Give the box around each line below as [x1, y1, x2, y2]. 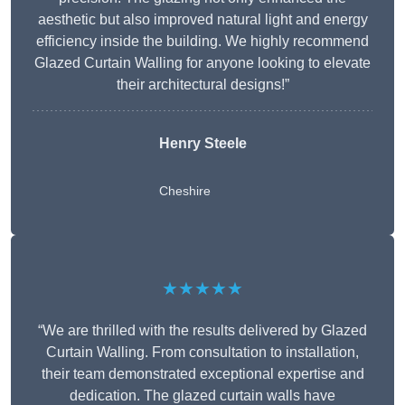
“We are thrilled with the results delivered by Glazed [38, 323, 367, 339]
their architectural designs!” [116, 77, 289, 93]
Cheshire [158, 184, 211, 199]
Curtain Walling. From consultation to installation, [46, 344, 359, 361]
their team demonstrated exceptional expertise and [41, 366, 364, 382]
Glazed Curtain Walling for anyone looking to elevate [34, 55, 371, 71]
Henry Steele [158, 136, 247, 152]
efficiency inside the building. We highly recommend [36, 33, 369, 50]
